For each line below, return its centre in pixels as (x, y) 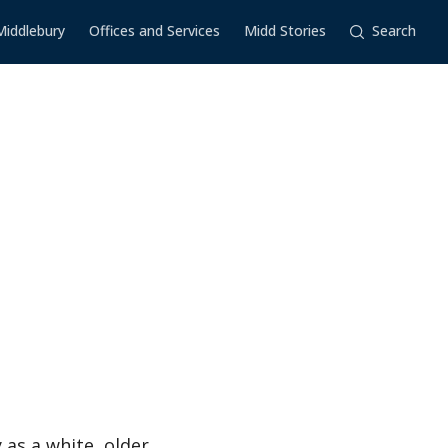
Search (394, 30)
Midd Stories (285, 30)
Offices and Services (154, 30)
